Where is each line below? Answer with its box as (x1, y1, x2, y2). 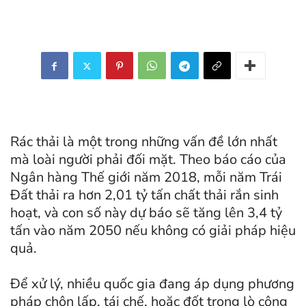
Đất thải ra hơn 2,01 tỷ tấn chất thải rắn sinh (10, 186, 279, 205)
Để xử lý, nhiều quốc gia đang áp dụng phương (10, 275, 294, 294)
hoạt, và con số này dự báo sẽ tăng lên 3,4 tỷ (10, 204, 282, 223)
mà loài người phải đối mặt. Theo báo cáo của (10, 150, 286, 169)
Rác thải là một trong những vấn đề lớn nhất (10, 133, 277, 152)
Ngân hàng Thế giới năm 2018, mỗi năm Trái (10, 168, 282, 187)
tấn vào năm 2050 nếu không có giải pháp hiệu (10, 221, 296, 240)
